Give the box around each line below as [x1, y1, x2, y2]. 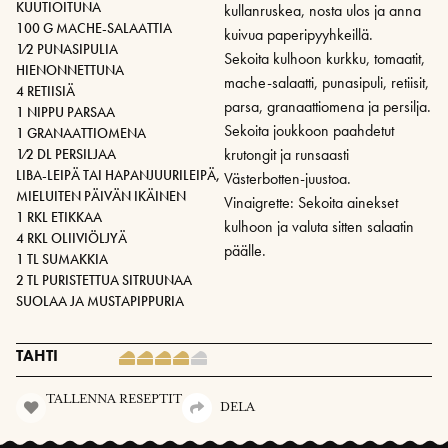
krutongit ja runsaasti [224, 144, 349, 166]
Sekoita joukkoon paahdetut [224, 120, 394, 142]
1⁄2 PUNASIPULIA [16, 40, 118, 59]
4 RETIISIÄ [16, 82, 75, 101]
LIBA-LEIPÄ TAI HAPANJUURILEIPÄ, [16, 166, 220, 185]
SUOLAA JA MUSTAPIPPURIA [16, 292, 184, 311]
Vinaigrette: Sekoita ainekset [224, 192, 398, 214]
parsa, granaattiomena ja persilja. [224, 96, 431, 118]
